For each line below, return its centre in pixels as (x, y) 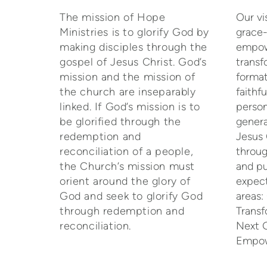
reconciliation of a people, (127, 151)
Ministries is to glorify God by (134, 32)
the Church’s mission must (128, 166)
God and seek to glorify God (131, 196)
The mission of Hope (113, 17)
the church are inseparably (128, 91)
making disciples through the (133, 47)
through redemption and (122, 211)
